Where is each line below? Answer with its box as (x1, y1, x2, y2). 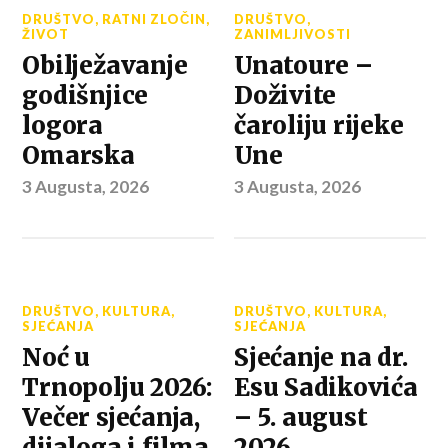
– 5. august (234, 402, 368, 432)
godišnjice (22, 80, 149, 110)
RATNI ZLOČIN (102, 10, 207, 27)
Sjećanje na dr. (234, 342, 408, 372)
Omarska (22, 140, 135, 170)
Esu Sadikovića (234, 372, 418, 402)
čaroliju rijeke (234, 110, 404, 140)
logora (22, 110, 103, 140)
